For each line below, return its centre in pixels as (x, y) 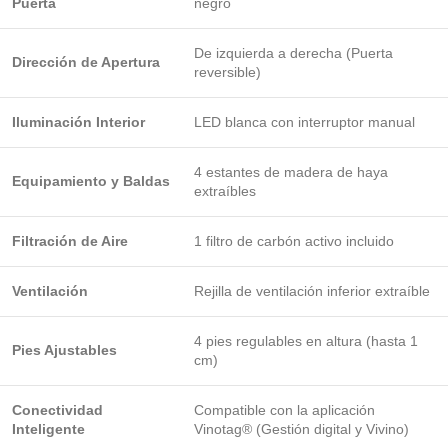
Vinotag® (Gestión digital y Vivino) (301, 429)
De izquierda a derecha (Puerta (293, 53)
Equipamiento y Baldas (91, 181)
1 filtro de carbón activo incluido (294, 241)
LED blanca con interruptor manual (304, 122)
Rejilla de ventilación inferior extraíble (312, 291)
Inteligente (48, 429)
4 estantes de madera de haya (291, 172)
